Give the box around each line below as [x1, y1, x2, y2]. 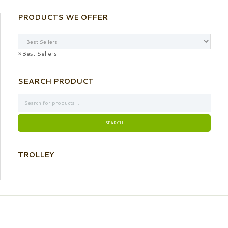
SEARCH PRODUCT [18, 76, 94, 87]
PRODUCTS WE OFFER [18, 12, 108, 22]
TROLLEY [18, 150, 54, 160]
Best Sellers [22, 49, 58, 59]
